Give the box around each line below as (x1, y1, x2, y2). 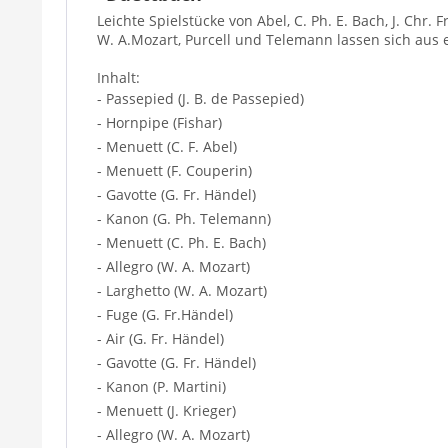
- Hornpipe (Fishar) (97, 112, 222, 132)
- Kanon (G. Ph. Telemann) (97, 208, 271, 228)
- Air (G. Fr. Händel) (97, 328, 224, 348)
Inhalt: (97, 67, 140, 87)
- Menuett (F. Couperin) (97, 160, 252, 180)
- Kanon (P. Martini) (97, 376, 226, 396)
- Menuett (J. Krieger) (97, 400, 236, 420)
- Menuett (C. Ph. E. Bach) (97, 232, 266, 252)
